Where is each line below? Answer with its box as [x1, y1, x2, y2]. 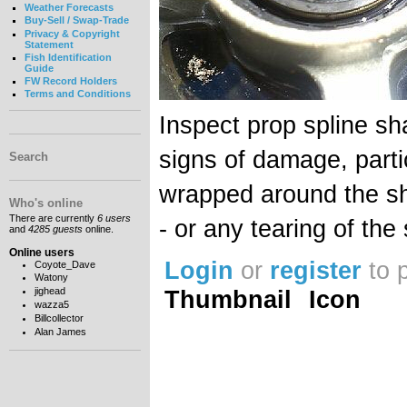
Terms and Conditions [24, 88, 131, 100]
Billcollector [34, 312, 84, 323]
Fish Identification [24, 51, 112, 63]
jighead [34, 285, 65, 297]
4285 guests [28, 223, 83, 235]
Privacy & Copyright [24, 27, 120, 39]
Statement [24, 38, 74, 50]
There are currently [9, 213, 97, 224]
